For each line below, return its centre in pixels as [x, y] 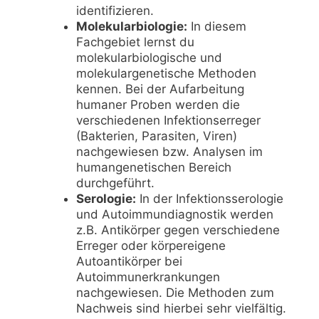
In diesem [216, 26]
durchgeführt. [115, 183]
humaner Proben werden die [158, 104]
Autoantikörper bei [129, 261]
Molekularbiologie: [131, 26]
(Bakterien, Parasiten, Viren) [156, 136]
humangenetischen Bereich [153, 167]
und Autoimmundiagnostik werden [174, 214]
